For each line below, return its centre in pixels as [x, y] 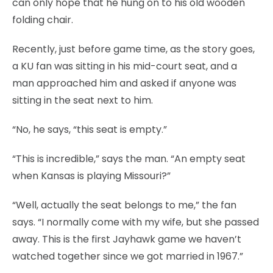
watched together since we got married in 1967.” [128, 256]
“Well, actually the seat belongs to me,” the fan [124, 205]
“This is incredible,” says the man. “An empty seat [129, 158]
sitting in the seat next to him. [83, 100]
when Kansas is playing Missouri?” [91, 175]
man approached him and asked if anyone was [124, 83]
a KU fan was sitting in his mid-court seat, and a [125, 66]
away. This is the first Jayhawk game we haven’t [127, 239]
